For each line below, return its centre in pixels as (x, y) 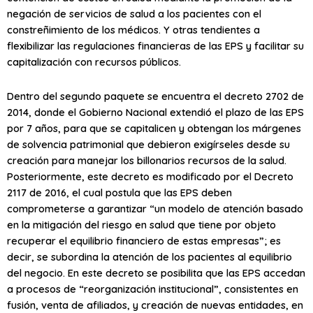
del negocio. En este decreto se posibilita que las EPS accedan (156, 272)
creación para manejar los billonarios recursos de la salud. (147, 160)
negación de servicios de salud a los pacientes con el (134, 14)
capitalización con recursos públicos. (94, 62)
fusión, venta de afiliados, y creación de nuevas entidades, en (155, 305)
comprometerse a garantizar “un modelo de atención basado (155, 208)
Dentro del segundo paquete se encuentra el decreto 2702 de (155, 96)
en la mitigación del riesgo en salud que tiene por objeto (141, 224)
